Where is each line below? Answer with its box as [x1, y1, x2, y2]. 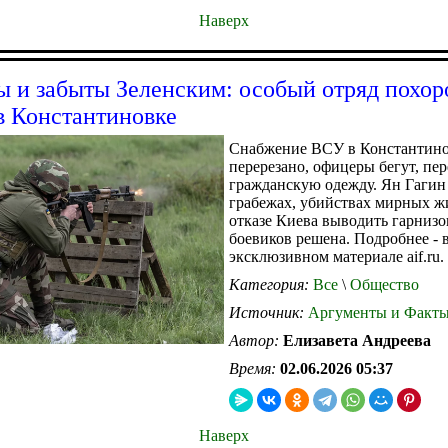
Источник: [229, 303, 308, 321]
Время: [229, 359, 280, 377]
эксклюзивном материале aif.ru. [229, 247, 444, 265]
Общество [346, 275, 419, 293]
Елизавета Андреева [283, 331, 431, 349]
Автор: [229, 331, 283, 349]
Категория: [229, 275, 313, 293]
